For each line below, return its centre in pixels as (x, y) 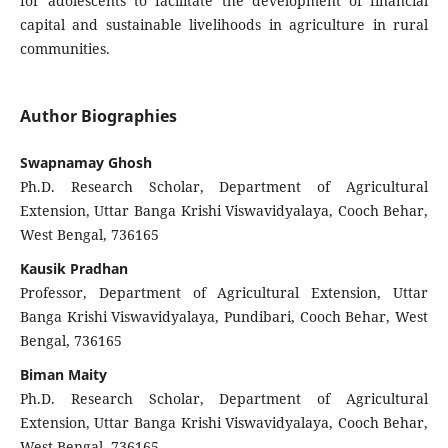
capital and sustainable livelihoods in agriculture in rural (224, 24)
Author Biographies (98, 115)
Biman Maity (63, 374)
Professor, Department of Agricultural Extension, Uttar (224, 292)
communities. (64, 48)
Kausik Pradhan (73, 268)
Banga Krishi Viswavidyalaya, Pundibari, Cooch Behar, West (224, 316)
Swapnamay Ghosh (85, 162)
